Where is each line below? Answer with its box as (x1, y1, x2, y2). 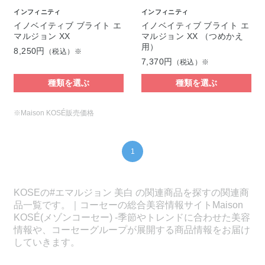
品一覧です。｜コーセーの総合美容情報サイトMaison (14, 199, 244, 210)
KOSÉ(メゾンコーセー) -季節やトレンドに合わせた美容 (14, 212, 251, 222)
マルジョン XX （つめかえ (141, 31, 244, 41)
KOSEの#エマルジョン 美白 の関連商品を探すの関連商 (14, 187, 250, 198)
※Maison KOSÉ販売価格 (14, 108, 95, 117)
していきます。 (14, 237, 80, 247)
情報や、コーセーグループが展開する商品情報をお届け (14, 224, 251, 235)
